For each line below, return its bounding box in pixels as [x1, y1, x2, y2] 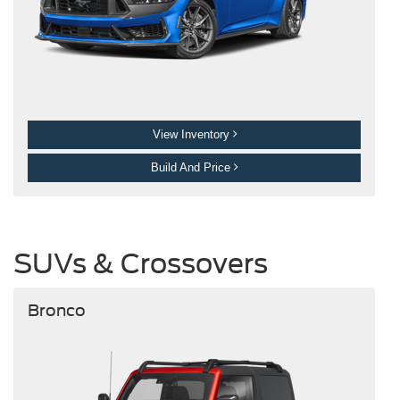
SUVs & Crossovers [13, 247, 268, 280]
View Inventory [152, 128, 233, 142]
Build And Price [151, 161, 234, 175]
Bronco [27, 300, 86, 320]
